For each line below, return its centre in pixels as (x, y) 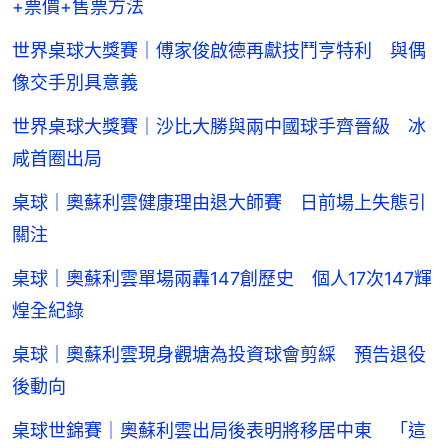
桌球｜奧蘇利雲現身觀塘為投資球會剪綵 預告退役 (219, 355)
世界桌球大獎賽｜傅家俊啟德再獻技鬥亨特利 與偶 (219, 51)
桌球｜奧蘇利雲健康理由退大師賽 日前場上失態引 (219, 203)
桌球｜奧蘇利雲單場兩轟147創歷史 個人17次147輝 (222, 279)
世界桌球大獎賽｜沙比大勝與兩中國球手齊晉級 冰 (219, 127)
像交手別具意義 (75, 83)
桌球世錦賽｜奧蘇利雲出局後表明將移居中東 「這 (219, 431)
